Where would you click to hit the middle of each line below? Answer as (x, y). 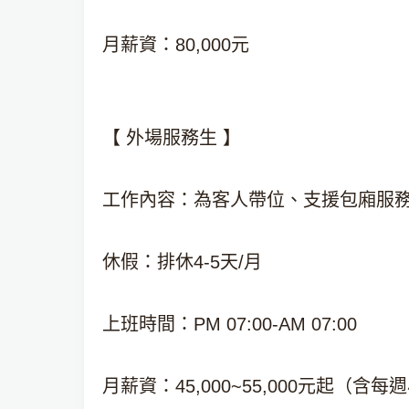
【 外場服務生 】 (172, 138)
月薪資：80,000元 (176, 45)
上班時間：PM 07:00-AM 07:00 (230, 324)
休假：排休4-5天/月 (182, 262)
